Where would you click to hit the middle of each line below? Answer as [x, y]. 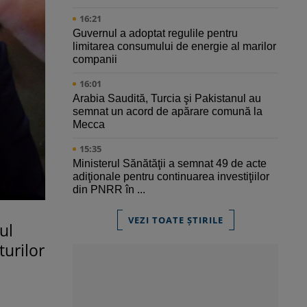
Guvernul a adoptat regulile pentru [155, 34]
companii [95, 60]
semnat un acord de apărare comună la [168, 112]
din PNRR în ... [109, 190]
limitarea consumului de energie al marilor [174, 47]
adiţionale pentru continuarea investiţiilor [171, 177]
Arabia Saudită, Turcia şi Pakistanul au [167, 99]
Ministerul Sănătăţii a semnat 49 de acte [170, 164]
